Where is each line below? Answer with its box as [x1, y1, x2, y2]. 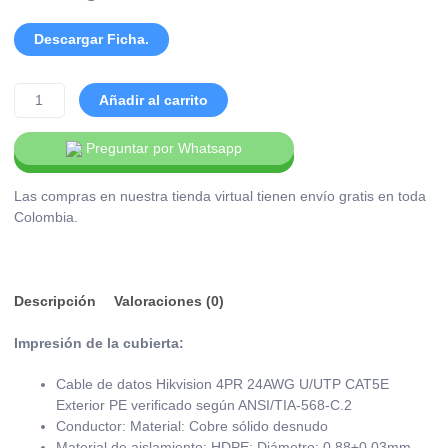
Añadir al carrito [98, 92, 208, 109]
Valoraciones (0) [114, 293, 224, 310]
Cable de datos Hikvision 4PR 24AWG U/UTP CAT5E [56, 376, 389, 393]
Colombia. [14, 209, 78, 226]
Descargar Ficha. [34, 31, 149, 47]
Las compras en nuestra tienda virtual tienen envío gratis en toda [14, 188, 426, 205]
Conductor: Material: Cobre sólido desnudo [56, 418, 328, 435]
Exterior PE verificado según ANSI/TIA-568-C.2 [56, 397, 352, 414]
